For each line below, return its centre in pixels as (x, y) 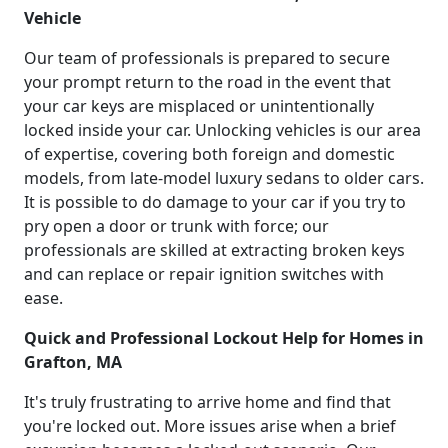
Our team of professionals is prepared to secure (207, 57)
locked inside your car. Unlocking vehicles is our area (222, 129)
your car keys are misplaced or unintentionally (199, 105)
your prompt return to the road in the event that (207, 81)
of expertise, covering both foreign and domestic (209, 153)
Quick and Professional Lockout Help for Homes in (224, 337)
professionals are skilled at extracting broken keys (214, 249)
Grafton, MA (73, 361)
